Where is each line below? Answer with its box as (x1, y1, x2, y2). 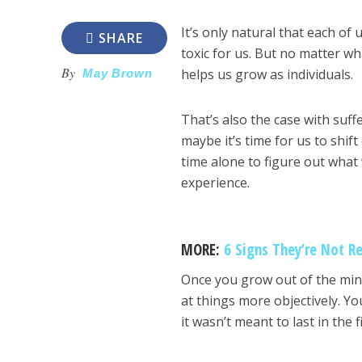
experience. (181, 174, 250, 192)
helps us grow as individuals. (181, 65, 354, 83)
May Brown (82, 67, 153, 80)
